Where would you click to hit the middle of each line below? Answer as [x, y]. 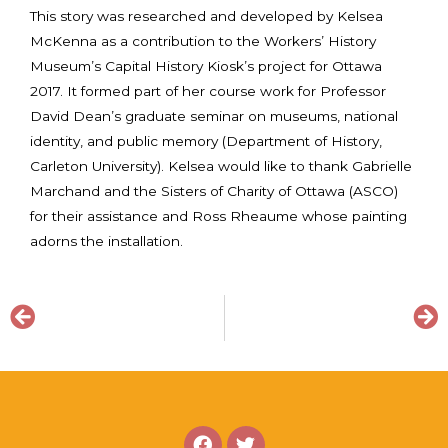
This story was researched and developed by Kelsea [206, 15]
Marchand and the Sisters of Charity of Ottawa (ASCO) [214, 190]
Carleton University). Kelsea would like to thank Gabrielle [221, 165]
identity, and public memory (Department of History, [206, 140]
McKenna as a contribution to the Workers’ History [203, 40]
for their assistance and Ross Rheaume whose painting [218, 215]
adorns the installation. [106, 240]
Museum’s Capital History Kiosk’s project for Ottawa [206, 65]
